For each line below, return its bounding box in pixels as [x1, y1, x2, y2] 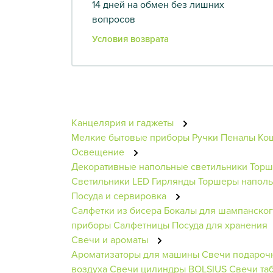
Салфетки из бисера [71, 203, 161, 217]
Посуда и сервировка [71, 188, 169, 202]
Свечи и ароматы [71, 232, 151, 246]
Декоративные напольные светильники [71, 159, 247, 173]
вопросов [92, 12, 135, 26]
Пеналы [221, 130, 255, 144]
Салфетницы [113, 218, 169, 232]
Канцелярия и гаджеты [71, 115, 176, 129]
